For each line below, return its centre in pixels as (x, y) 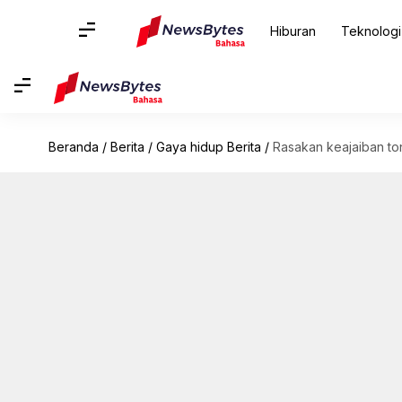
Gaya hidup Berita (208, 147)
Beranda (73, 147)
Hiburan (293, 31)
